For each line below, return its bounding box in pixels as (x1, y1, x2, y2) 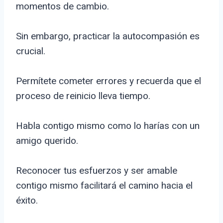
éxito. (16, 195, 38, 207)
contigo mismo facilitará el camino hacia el (16, 180, 193, 192)
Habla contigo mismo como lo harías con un (16, 120, 200, 132)
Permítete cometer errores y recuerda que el (16, 75, 201, 87)
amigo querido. (16, 135, 78, 147)
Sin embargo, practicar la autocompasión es (16, 30, 200, 42)
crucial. (16, 45, 45, 57)
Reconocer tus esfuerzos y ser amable (16, 165, 177, 177)
